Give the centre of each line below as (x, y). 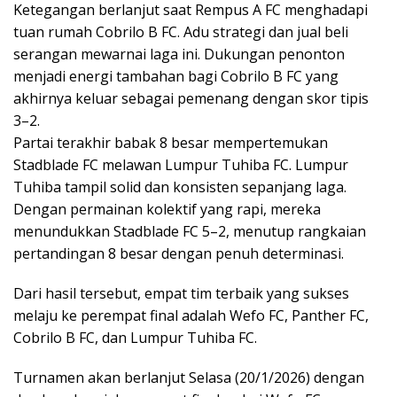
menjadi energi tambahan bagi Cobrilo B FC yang (176, 76)
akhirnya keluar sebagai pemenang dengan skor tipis (191, 98)
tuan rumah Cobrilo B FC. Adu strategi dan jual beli (181, 31)
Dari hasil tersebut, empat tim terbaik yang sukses (181, 293)
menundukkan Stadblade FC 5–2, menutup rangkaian (190, 231)
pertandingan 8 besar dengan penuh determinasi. (179, 253)
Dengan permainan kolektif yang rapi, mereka (167, 209)
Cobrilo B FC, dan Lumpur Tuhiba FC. (135, 337)
